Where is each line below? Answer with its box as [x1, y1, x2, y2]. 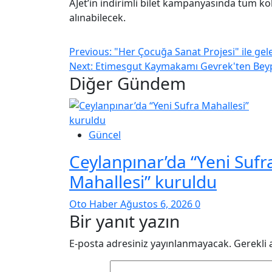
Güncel [89, 128, 121, 142]
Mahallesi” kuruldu [69, 170, 217, 194]
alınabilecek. [69, 11, 126, 25]
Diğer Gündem [69, 72, 186, 95]
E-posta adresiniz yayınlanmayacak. [69, 237, 231, 251]
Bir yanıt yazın [69, 209, 180, 233]
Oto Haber [69, 197, 120, 211]
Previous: [69, 45, 114, 59]
